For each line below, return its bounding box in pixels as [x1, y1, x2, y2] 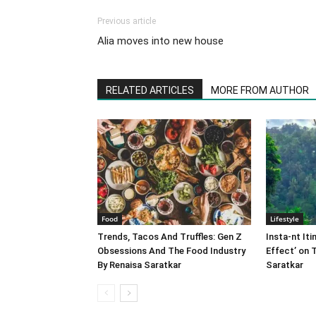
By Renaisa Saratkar [97, 260, 183, 270]
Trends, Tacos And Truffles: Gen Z [97, 231, 242, 242]
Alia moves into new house [97, 35, 224, 47]
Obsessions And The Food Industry [97, 245, 245, 256]
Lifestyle [270, 214, 299, 224]
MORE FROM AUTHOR [211, 85, 309, 96]
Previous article [97, 16, 156, 26]
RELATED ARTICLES [106, 85, 194, 96]
